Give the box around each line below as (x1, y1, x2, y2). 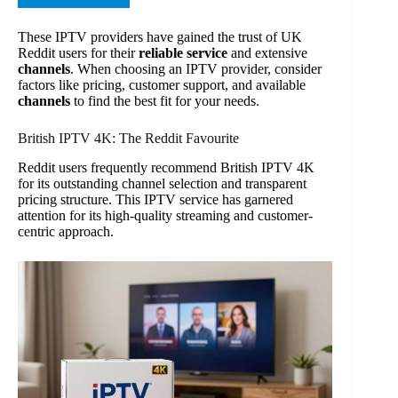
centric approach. (18, 223, 114, 239)
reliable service (139, 44, 227, 60)
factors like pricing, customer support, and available (18, 76, 306, 92)
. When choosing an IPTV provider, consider (70, 60, 322, 76)
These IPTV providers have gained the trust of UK (18, 28, 302, 44)
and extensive (227, 44, 307, 60)
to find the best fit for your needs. (70, 92, 259, 108)
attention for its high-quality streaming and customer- (18, 207, 313, 223)
